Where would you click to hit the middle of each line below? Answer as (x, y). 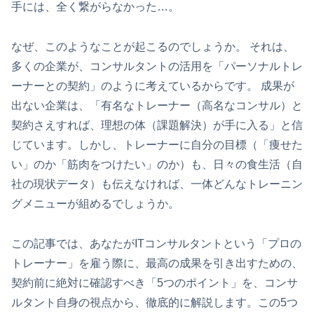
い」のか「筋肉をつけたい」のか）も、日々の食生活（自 (157, 164)
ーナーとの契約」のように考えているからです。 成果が (153, 86)
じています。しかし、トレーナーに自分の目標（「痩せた (157, 144)
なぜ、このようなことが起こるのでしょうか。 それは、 (153, 46)
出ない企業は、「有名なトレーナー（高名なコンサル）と (157, 105)
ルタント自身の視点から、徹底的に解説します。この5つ (155, 302)
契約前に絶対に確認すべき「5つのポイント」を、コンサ (155, 282)
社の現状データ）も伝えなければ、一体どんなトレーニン (157, 184)
